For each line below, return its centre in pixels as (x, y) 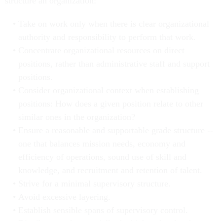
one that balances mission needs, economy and (102, 144)
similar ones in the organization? (76, 117)
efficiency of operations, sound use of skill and (102, 157)
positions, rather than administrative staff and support (114, 64)
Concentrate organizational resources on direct (101, 50)
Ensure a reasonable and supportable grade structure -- (115, 130)
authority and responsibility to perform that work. (107, 37)
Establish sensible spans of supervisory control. (103, 210)
